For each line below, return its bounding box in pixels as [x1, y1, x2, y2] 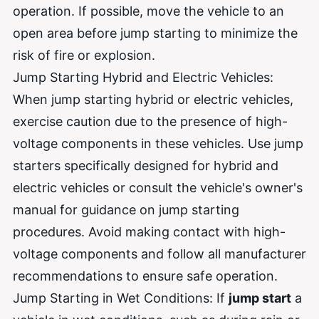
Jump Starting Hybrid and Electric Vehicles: [13, 69, 273, 85]
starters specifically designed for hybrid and [13, 157, 278, 173]
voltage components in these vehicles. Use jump [13, 135, 303, 151]
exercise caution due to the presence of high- [13, 113, 288, 129]
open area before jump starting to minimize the [13, 25, 298, 41]
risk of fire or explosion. [13, 47, 155, 63]
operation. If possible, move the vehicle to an [13, 3, 284, 19]
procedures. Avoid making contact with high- [13, 224, 286, 239]
